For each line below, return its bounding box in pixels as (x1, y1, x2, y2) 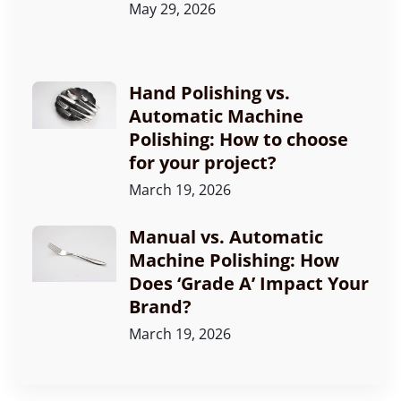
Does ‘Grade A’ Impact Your (129, 271, 369, 296)
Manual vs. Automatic (129, 225, 323, 250)
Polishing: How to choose (129, 127, 348, 152)
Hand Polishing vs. (129, 81, 290, 106)
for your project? (129, 150, 277, 175)
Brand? (129, 294, 192, 320)
